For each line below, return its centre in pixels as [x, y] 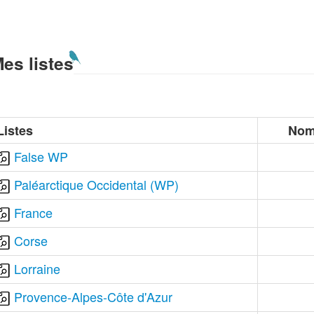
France [34, 212]
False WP [41, 156]
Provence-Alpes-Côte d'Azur [94, 296]
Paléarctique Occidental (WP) [97, 184]
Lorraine [37, 268]
